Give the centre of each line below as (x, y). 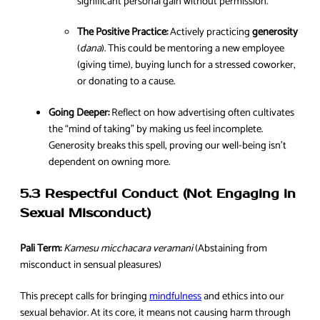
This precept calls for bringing (85, 296)
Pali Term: (41, 249)
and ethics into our (243, 296)
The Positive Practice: (122, 32)
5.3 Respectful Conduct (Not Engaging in (158, 195)
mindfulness (175, 296)
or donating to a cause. (126, 82)
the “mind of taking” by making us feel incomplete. (156, 129)
